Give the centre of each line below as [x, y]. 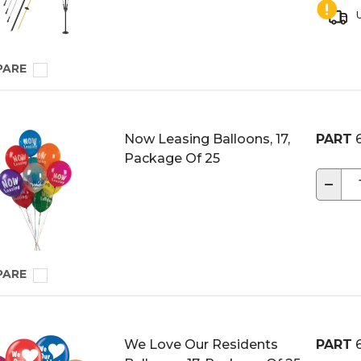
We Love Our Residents [201, 344]
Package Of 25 [172, 158]
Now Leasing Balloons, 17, [207, 139]
